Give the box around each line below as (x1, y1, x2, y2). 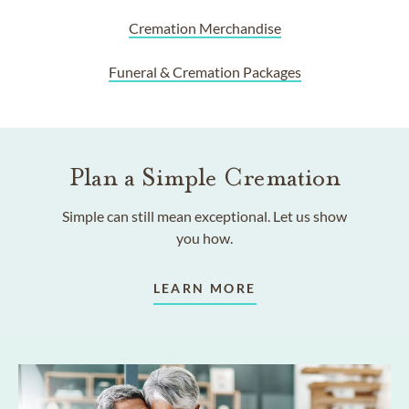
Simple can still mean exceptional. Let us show (62, 207, 347, 225)
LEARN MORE (152, 280, 257, 297)
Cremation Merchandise (128, 19, 281, 37)
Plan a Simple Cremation (68, 163, 341, 194)
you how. (176, 229, 233, 247)
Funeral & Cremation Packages (108, 63, 301, 81)
